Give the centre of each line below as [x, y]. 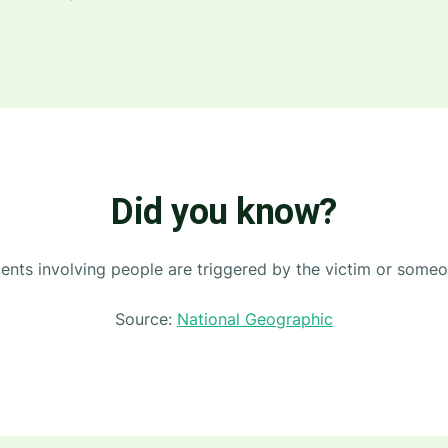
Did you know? [224, 212]
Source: [146, 319]
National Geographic [255, 319]
